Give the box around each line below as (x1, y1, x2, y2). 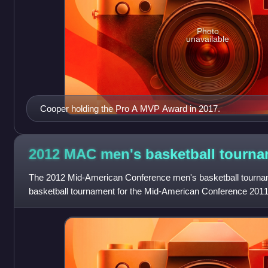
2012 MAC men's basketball (28, 146, 220, 163)
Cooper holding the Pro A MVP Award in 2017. (39, 103, 220, 114)
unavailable (186, 34, 230, 44)
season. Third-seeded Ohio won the (28, 199, 167, 210)
